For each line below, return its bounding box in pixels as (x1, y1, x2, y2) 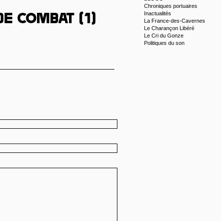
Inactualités (144, 10, 171, 16)
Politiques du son (144, 40, 184, 46)
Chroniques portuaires (144, 3, 197, 9)
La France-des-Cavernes (144, 18, 205, 24)
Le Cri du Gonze (144, 33, 184, 38)
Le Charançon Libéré (144, 25, 194, 31)
